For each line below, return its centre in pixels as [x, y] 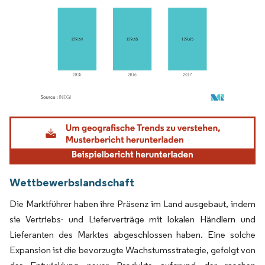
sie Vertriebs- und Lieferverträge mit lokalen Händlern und [132, 219]
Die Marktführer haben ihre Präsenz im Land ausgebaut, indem [132, 203]
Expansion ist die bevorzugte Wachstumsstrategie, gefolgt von [132, 250]
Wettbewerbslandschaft [72, 182]
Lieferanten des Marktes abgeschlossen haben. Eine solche [132, 234]
